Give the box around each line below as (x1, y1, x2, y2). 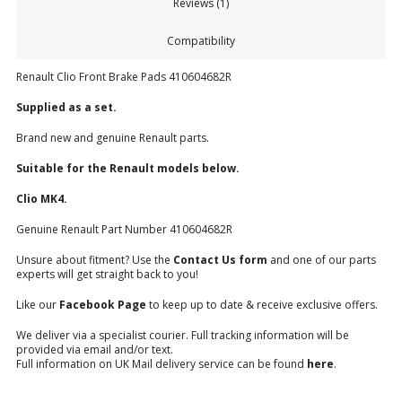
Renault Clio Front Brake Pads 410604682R (16, 69, 232, 85)
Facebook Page (59, 297, 146, 313)
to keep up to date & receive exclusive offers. (146, 297, 378, 313)
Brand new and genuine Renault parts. (16, 130, 209, 146)
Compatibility (167, 33, 235, 49)
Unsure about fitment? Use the (16, 252, 173, 268)
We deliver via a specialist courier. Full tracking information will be (16, 328, 349, 344)
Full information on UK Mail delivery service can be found (16, 356, 307, 372)
